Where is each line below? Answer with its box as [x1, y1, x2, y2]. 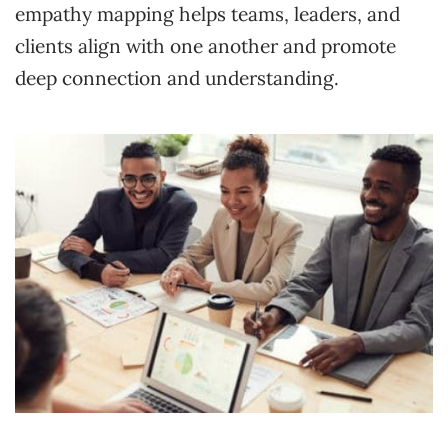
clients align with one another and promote [15, 34, 396, 59]
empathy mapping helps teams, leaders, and [15, 2, 400, 27]
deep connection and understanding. [15, 66, 339, 91]
